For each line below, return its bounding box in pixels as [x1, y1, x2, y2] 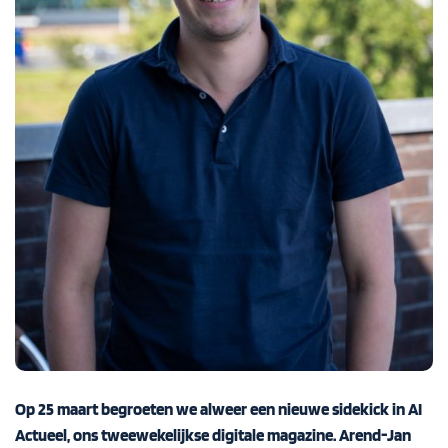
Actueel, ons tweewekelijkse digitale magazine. [15, 425, 339, 446]
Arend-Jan [339, 425, 411, 446]
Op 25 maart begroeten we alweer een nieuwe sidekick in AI [15, 399, 422, 420]
